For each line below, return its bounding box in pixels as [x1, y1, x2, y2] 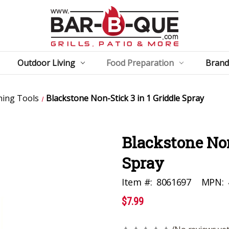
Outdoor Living [17, 57, 75, 68]
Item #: [122, 175, 152, 188]
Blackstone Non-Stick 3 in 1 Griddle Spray [46, 92, 204, 104]
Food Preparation [106, 57, 174, 68]
